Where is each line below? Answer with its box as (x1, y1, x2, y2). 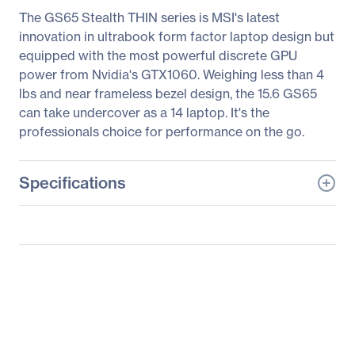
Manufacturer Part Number (19, 267, 177, 283)
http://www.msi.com (185, 296, 304, 312)
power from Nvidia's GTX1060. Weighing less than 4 (19, 67, 324, 82)
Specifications (19, 173, 126, 193)
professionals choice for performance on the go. (19, 124, 304, 139)
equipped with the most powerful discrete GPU (19, 48, 297, 63)
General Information (19, 205, 170, 225)
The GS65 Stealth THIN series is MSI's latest (19, 10, 280, 25)
